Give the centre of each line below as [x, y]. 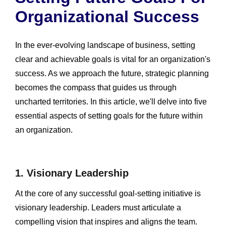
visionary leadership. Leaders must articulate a [98, 207]
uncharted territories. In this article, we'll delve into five [111, 101]
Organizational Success [107, 16]
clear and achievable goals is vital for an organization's [113, 59]
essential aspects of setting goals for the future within [109, 116]
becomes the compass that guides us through [96, 87]
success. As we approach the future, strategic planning [112, 73]
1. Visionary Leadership [72, 173]
